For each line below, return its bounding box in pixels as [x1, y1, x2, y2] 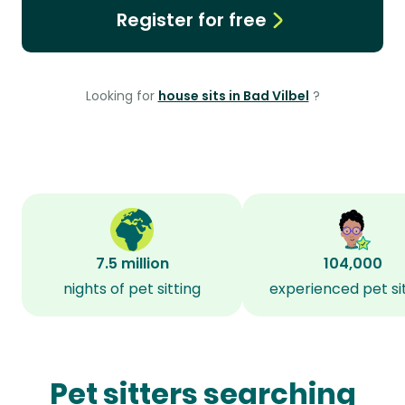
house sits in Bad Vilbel [157, 87, 309, 105]
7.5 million [95, 253, 169, 274]
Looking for [85, 87, 158, 105]
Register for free [116, 7, 267, 33]
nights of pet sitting [63, 278, 201, 299]
